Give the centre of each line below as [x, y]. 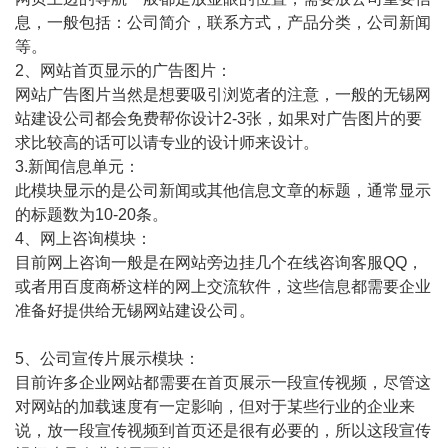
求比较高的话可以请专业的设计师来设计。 [167, 142]
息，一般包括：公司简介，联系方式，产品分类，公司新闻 [223, 22]
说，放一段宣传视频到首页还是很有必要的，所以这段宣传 [223, 430]
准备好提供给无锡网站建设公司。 [135, 310]
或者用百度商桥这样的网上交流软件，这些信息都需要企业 [223, 286]
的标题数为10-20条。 [91, 214]
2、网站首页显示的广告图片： [123, 70]
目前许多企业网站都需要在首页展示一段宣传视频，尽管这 [223, 382]
